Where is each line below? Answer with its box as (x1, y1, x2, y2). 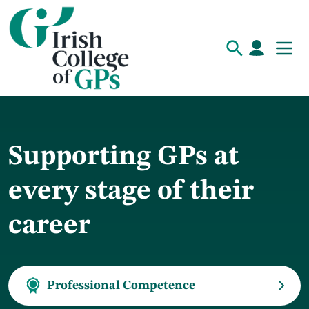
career (8, 212, 90, 241)
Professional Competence (47, 279, 195, 292)
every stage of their (8, 178, 254, 206)
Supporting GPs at (8, 143, 239, 172)
